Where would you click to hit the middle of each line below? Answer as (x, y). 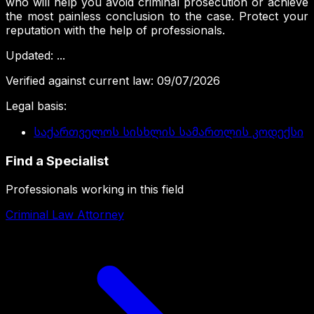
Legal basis (35, 106)
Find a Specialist (57, 161)
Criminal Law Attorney (65, 214)
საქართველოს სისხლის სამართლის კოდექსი (169, 132)
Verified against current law (78, 81)
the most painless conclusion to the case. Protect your (157, 16)
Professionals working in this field (95, 189)
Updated (28, 56)
